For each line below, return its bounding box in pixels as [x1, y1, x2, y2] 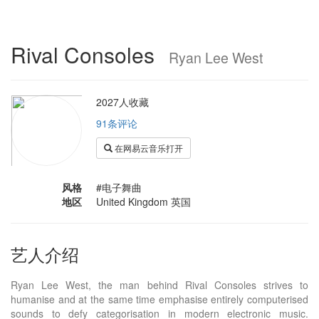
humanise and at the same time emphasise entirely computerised [11, 292, 308, 306]
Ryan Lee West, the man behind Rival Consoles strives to [11, 278, 308, 292]
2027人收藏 [96, 95, 149, 109]
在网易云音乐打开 [113, 142, 183, 154]
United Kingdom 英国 [96, 194, 191, 209]
